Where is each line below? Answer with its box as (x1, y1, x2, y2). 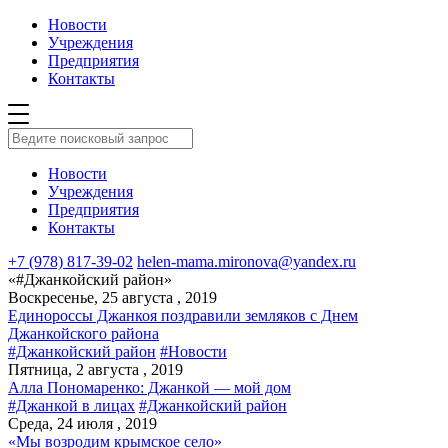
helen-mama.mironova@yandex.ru (137, 253, 356, 270)
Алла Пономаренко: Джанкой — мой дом (8, 379, 291, 396)
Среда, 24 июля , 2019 (8, 415, 157, 432)
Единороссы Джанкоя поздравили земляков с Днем (8, 307, 358, 324)
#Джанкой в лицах (8, 397, 135, 414)
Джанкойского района (8, 325, 159, 342)
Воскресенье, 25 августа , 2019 (8, 289, 217, 306)
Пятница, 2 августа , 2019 (8, 361, 183, 378)
